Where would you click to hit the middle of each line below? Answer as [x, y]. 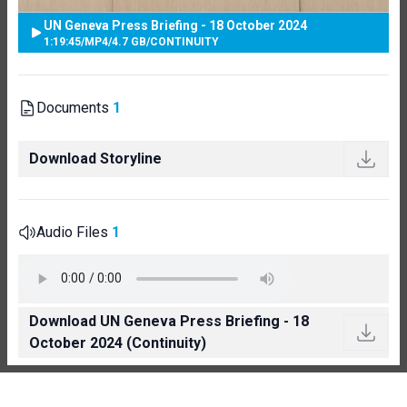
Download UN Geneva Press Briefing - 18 [169, 321]
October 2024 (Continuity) [118, 342]
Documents [74, 107]
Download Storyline [95, 158]
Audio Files [74, 232]
